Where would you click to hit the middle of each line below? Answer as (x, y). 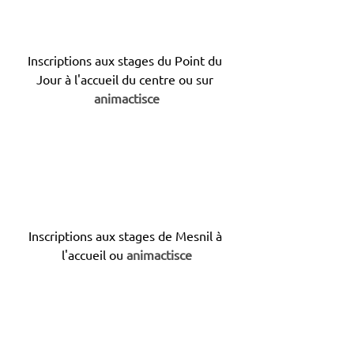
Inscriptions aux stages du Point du (126, 60)
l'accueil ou (92, 255)
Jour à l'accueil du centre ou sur (125, 79)
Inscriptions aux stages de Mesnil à (126, 236)
